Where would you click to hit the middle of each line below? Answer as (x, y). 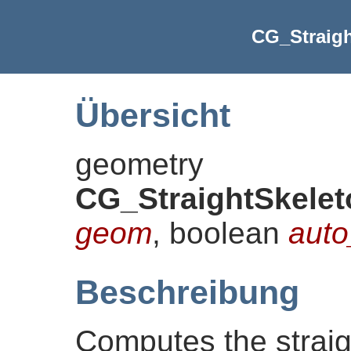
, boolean (220, 233)
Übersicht (153, 115)
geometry (139, 164)
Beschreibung (187, 292)
